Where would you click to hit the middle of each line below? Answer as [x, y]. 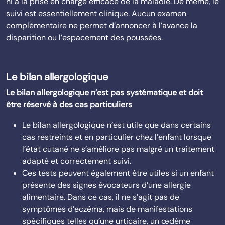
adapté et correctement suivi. [77, 161]
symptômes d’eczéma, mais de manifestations [107, 209]
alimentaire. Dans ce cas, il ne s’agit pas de [101, 197]
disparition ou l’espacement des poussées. [84, 37]
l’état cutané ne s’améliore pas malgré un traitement [118, 149]
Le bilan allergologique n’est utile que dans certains [117, 125]
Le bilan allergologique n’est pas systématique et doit [104, 93]
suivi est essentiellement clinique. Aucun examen [96, 13]
